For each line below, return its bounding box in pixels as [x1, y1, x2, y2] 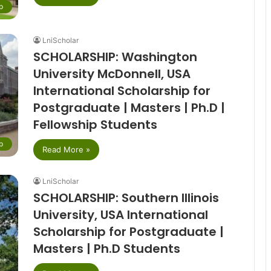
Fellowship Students [33, 116, 157, 133]
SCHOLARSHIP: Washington [33, 48, 197, 65]
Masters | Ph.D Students [33, 240, 180, 257]
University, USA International [33, 206, 208, 223]
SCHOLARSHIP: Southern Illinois [33, 189, 219, 206]
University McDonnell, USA [33, 65, 191, 82]
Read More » [42, 144, 90, 154]
